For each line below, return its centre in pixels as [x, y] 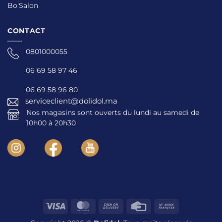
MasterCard [113, 205]
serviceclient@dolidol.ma [71, 101]
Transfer [190, 216]
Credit [159, 205]
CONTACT [27, 30]
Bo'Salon [23, 6]
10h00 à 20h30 [51, 123]
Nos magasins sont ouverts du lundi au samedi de [112, 112]
